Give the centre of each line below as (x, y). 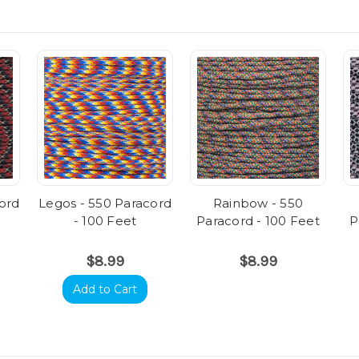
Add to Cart (105, 290)
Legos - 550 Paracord (105, 204)
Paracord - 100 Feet (258, 221)
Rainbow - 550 (258, 204)
